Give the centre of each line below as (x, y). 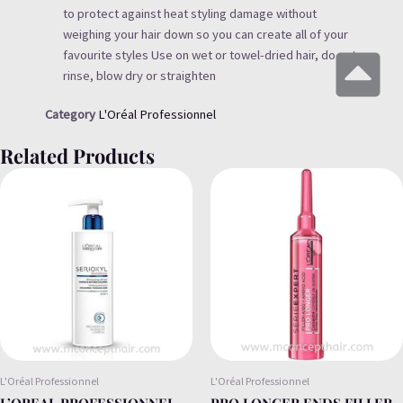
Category (70, 115)
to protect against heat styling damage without (190, 14)
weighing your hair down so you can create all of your (206, 35)
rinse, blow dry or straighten (139, 76)
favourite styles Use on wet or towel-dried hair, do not (210, 55)
